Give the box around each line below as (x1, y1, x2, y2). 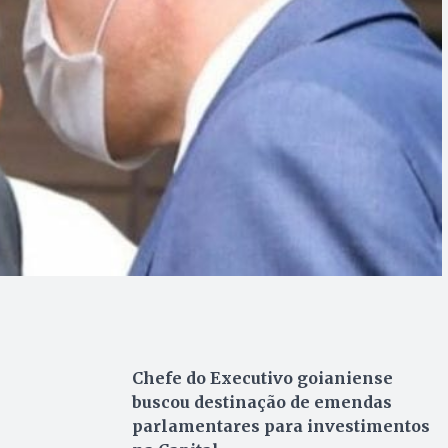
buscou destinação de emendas (131, 392, 392, 413)
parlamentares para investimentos (131, 416, 430, 437)
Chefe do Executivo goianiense (131, 368, 393, 389)
